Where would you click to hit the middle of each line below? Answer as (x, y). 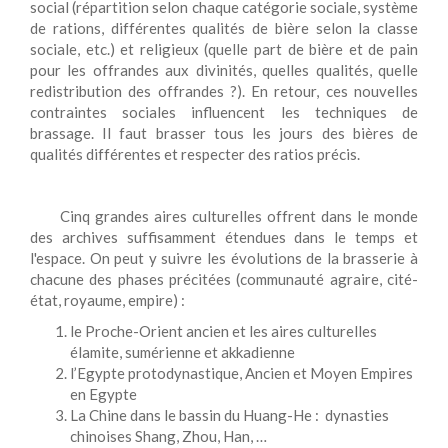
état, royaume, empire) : (107, 300)
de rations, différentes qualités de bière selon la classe (224, 28)
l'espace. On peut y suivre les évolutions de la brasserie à (224, 258)
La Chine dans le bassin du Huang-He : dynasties (229, 415)
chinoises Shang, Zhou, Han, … (168, 436)
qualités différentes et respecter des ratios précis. (195, 154)
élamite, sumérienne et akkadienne (182, 352)
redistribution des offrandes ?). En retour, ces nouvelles (224, 91)
